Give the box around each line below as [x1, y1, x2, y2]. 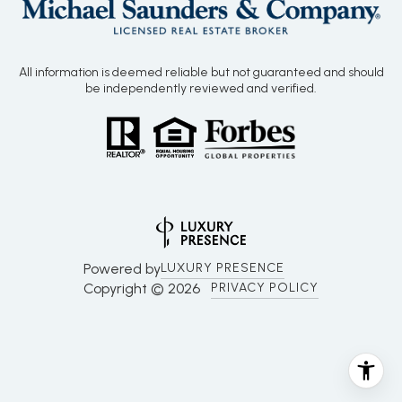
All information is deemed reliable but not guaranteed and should [18, 64, 384, 80]
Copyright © [83, 279, 168, 297]
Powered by [83, 259, 161, 277]
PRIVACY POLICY [211, 279, 319, 295]
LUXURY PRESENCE [161, 259, 284, 275]
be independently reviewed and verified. [85, 80, 317, 96]
